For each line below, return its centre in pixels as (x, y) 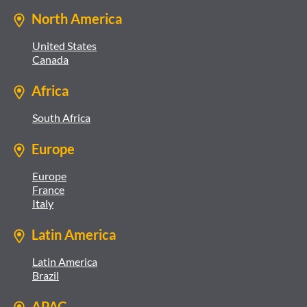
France (48, 189)
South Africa (61, 118)
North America (77, 19)
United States (64, 46)
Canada (50, 59)
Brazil (46, 275)
